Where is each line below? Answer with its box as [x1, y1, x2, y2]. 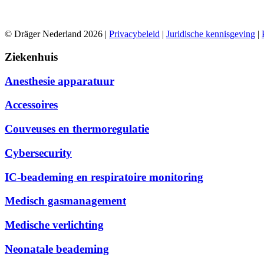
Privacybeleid [109, 29, 160, 39]
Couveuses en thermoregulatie [5, 123, 149, 136]
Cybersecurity [5, 146, 72, 159]
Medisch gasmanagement [5, 194, 126, 207]
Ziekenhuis [5, 51, 58, 64]
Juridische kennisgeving [166, 29, 255, 39]
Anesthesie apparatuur [5, 74, 114, 87]
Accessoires [5, 98, 58, 111]
